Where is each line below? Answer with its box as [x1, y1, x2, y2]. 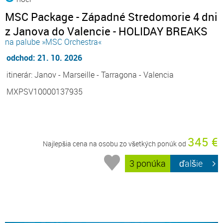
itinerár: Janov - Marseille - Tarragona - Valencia [6, 69, 174, 81]
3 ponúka [129, 157, 166, 170]
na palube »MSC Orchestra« [5, 36, 102, 48]
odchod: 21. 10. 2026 [6, 52, 82, 64]
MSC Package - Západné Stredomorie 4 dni [5, 9, 218, 24]
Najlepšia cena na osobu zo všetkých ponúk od [43, 139, 188, 149]
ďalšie [179, 157, 203, 170]
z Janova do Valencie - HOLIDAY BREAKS [5, 24, 208, 39]
